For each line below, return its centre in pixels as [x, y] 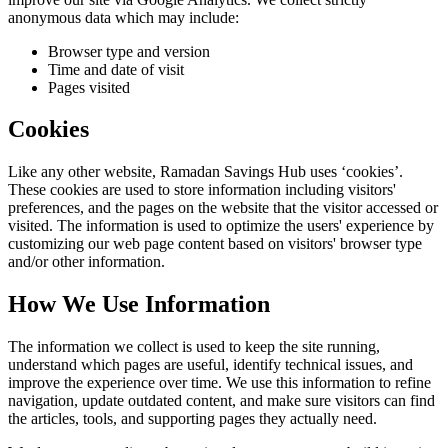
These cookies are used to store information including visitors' [202, 190]
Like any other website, [84, 172]
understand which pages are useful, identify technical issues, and [210, 365]
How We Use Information [139, 304]
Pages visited [89, 87]
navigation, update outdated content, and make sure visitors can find [221, 401]
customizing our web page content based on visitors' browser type [215, 244]
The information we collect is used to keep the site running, [194, 347]
